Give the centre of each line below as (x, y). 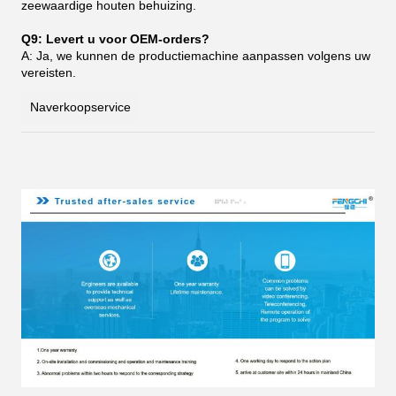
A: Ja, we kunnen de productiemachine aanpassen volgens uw (196, 55)
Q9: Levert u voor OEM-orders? (115, 38)
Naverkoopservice (80, 107)
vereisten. (49, 72)
